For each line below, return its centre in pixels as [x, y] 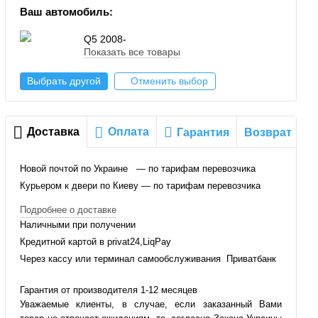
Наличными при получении [78, 225]
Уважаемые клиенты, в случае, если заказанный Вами [151, 304]
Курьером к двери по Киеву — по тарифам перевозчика [141, 186]
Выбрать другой [64, 81]
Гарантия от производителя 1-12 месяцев [109, 290]
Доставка [54, 132]
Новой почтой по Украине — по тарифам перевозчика [139, 169]
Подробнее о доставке [68, 210]
